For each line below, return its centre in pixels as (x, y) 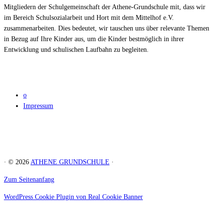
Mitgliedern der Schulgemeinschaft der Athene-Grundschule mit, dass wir (105, 7)
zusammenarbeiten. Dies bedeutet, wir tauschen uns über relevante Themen (107, 28)
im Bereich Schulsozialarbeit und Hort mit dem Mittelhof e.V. (89, 17)
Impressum (38, 106)
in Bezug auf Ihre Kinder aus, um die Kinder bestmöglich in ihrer (94, 39)
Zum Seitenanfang (29, 179)
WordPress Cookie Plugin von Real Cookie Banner (73, 197)
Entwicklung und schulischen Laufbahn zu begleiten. (76, 49)
